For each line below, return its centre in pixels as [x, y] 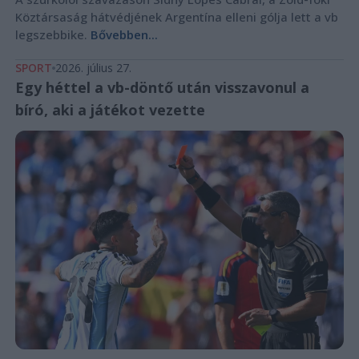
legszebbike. [52, 35]
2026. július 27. [93, 68]
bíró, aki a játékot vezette [110, 110]
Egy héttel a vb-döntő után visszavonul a [162, 88]
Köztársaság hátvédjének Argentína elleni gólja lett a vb [176, 17]
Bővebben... [124, 35]
